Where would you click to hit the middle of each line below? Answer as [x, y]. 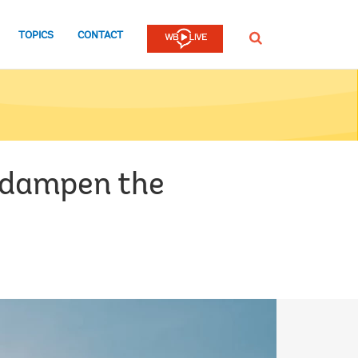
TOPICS [36, 35]
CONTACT [100, 35]
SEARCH [266, 37]
